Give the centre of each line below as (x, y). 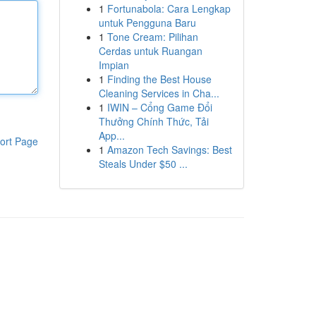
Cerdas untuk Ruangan (150, 51)
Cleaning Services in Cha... (159, 93)
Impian (114, 65)
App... (111, 135)
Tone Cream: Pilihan (152, 37)
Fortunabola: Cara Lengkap (169, 8)
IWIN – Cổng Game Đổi (159, 107)
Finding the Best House (159, 79)
